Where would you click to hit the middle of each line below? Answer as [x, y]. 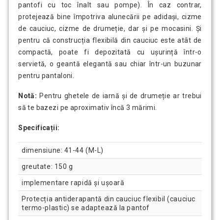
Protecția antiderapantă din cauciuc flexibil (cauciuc [109, 199]
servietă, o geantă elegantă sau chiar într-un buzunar [110, 64]
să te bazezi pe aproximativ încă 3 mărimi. [88, 108]
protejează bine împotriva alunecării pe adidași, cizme [110, 17]
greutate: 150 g [47, 166]
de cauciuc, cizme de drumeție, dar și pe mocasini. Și [110, 29]
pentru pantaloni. [46, 76]
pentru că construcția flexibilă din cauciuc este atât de [110, 41]
